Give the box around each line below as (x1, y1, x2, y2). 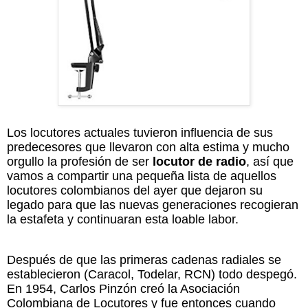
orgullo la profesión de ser (7, 154, 153, 168)
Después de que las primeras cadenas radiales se (7, 252, 281, 267)
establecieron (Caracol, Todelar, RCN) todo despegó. (7, 267, 297, 281)
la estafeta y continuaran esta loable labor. (7, 212, 239, 226)
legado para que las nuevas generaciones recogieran (7, 197, 298, 212)
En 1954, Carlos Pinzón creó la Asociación (7, 281, 240, 296)
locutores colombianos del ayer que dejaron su (7, 183, 263, 197)
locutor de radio (153, 154, 246, 168)
